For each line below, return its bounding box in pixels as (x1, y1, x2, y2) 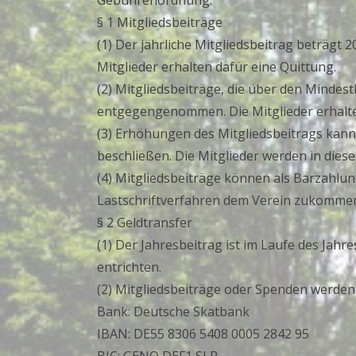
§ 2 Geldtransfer (97, 214, 192, 231)
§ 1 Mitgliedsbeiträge (97, 14, 222, 31)
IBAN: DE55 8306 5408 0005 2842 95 (97, 325, 309, 342)
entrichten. (97, 258, 161, 276)
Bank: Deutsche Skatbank (97, 303, 250, 320)
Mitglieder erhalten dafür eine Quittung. (97, 58, 336, 75)
